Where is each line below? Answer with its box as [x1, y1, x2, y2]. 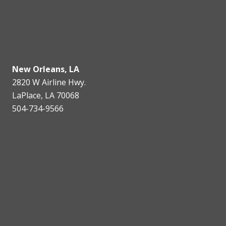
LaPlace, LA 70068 [12, 90, 79, 101]
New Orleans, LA [12, 64, 79, 75]
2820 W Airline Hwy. [12, 77, 86, 88]
